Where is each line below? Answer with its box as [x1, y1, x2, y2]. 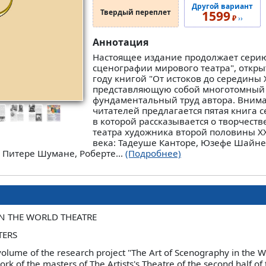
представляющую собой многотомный [92, 83, 265, 96]
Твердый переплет [100, 7, 171, 18]
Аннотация [92, 36, 148, 49]
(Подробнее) [125, 147, 181, 160]
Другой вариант [192, 1, 254, 12]
